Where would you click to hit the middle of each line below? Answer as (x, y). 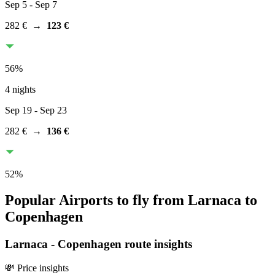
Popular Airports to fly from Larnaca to (131, 200)
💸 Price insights (37, 268)
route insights (157, 244)
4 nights (20, 90)
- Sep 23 (49, 110)
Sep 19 (18, 110)
